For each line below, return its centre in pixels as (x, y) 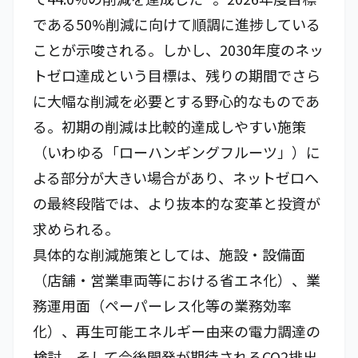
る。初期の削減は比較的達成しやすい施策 (169, 126)
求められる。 (76, 229)
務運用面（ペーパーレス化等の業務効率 (162, 305)
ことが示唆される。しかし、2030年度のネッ (178, 50)
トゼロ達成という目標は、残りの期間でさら (177, 75)
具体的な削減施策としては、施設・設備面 (169, 254)
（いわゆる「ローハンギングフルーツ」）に (177, 152)
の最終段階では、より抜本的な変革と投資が (177, 203)
